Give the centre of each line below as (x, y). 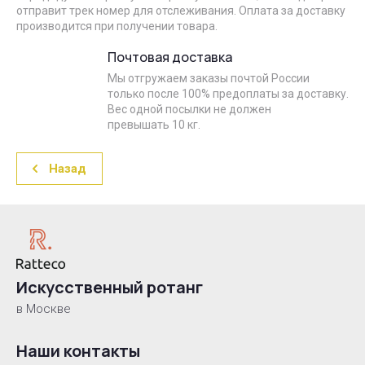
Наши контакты (78, 351)
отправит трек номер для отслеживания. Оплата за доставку (181, 11)
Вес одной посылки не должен (189, 109)
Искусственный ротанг (110, 288)
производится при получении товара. (117, 26)
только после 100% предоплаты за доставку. (228, 94)
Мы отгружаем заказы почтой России (209, 78)
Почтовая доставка (170, 57)
